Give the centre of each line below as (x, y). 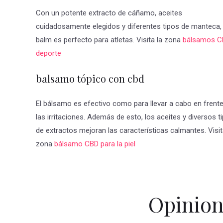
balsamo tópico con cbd (90, 79)
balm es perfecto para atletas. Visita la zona (109, 40)
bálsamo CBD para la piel (95, 144)
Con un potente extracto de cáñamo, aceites (109, 13)
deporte (49, 54)
